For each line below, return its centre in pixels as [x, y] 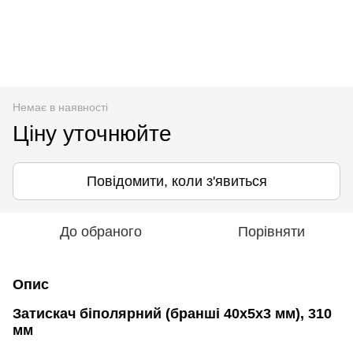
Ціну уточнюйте [92, 133]
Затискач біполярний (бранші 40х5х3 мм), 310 [172, 313]
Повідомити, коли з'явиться [176, 181]
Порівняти [271, 231]
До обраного [101, 231]
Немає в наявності [60, 107]
